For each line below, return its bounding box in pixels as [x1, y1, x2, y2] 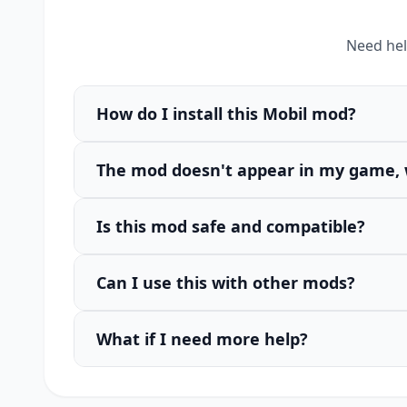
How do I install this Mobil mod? [96, 103, 356, 124]
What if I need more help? [96, 328, 308, 350]
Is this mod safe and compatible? [96, 215, 365, 237]
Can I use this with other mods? [96, 272, 355, 293]
